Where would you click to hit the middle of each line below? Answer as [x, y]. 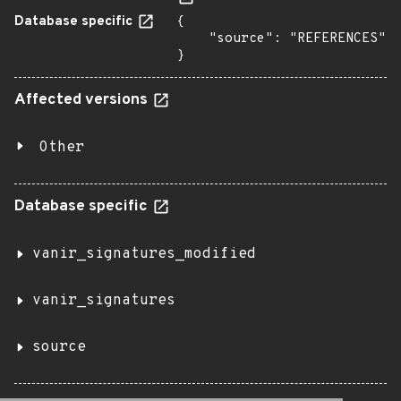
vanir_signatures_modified [144, 254]
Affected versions [83, 100]
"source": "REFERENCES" [192, 39]
